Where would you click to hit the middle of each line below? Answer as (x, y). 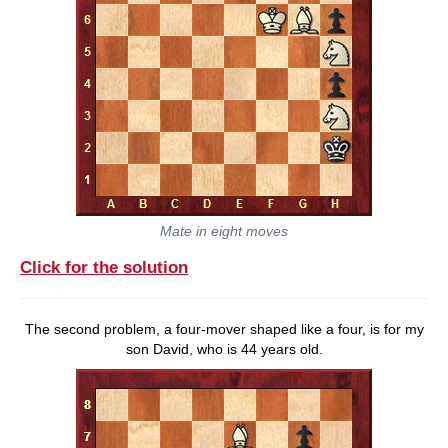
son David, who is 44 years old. (224, 348)
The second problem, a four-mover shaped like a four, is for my (224, 328)
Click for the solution (104, 267)
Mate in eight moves (224, 231)
